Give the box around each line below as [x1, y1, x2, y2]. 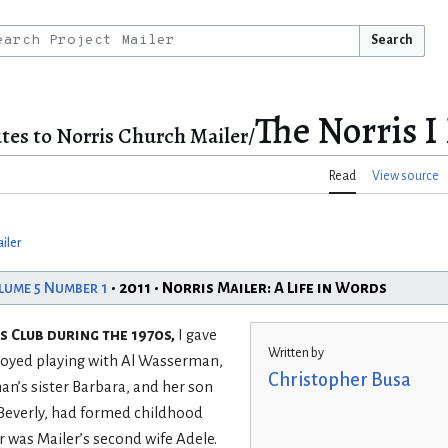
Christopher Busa [267, 370, 411, 391]
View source [372, 169, 439, 184]
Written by [267, 346, 324, 361]
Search [370, 33, 413, 47]
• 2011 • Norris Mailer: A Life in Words [107, 279, 387, 296]
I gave [174, 326, 217, 343]
